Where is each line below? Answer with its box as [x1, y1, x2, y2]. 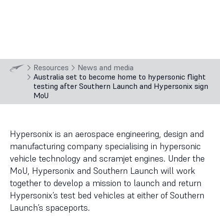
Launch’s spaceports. [10, 202, 90, 213]
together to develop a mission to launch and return [10, 177, 201, 189]
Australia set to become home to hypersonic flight [33, 72, 206, 82]
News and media [78, 62, 134, 72]
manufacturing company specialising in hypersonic [10, 140, 201, 152]
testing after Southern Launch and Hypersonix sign [33, 81, 209, 91]
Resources [33, 62, 69, 72]
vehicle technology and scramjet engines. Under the [10, 153, 205, 164]
